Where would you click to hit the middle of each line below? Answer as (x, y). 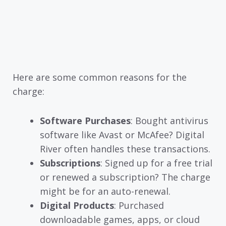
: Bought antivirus (169, 121)
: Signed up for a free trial (156, 163)
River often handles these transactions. (125, 149)
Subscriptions (70, 163)
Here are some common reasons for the (100, 77)
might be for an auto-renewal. (105, 191)
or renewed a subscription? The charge (125, 177)
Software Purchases (85, 121)
